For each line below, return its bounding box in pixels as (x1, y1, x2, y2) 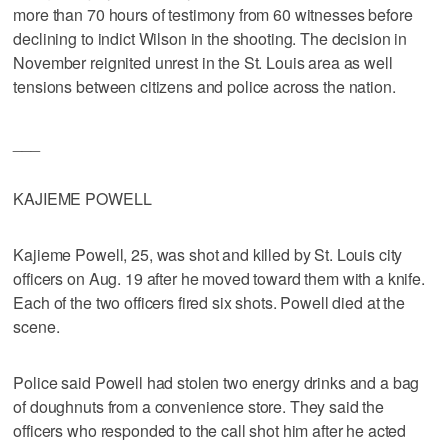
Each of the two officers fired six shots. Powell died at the (13, 290, 405, 314)
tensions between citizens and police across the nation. (13, 74, 396, 98)
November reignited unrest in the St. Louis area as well (13, 50, 393, 74)
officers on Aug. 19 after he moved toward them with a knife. (13, 266, 425, 290)
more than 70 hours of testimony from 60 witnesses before (13, 2, 413, 26)
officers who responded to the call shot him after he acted (13, 418, 407, 442)
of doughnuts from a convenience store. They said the (13, 394, 385, 418)
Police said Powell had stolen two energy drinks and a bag (13, 370, 420, 394)
